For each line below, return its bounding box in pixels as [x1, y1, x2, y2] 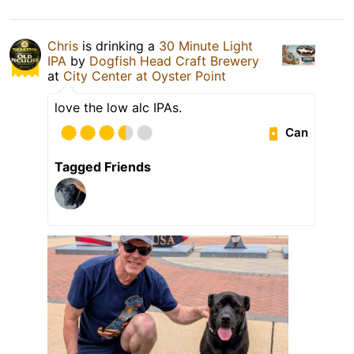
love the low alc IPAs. [55, 99, 182, 115]
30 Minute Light [159, 37, 253, 54]
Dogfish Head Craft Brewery [89, 52, 259, 69]
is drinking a [78, 37, 159, 54]
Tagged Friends [55, 158, 151, 175]
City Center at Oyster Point [63, 67, 226, 84]
